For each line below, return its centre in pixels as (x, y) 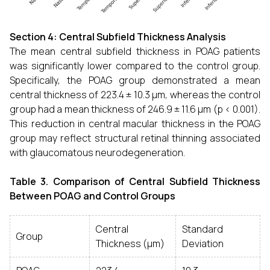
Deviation (203, 244)
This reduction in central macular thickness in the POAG (135, 124)
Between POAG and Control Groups (93, 196)
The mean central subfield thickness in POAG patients (135, 52)
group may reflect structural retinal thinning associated (135, 138)
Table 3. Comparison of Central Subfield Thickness (135, 182)
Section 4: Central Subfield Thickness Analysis (118, 37)
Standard (202, 229)
